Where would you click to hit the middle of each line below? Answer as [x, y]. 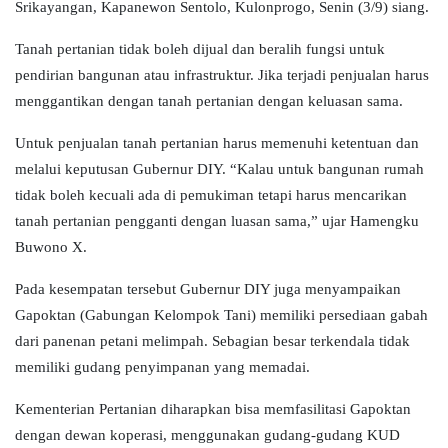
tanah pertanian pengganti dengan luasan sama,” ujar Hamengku [217, 221]
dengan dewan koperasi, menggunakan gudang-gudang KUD [207, 435]
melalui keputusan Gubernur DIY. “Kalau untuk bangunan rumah [219, 169]
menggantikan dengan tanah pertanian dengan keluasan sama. [209, 101]
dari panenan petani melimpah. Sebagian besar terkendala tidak [212, 341]
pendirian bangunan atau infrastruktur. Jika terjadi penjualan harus [222, 75]
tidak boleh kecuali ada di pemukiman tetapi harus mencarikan [211, 195]
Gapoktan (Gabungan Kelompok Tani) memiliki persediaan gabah [221, 315]
